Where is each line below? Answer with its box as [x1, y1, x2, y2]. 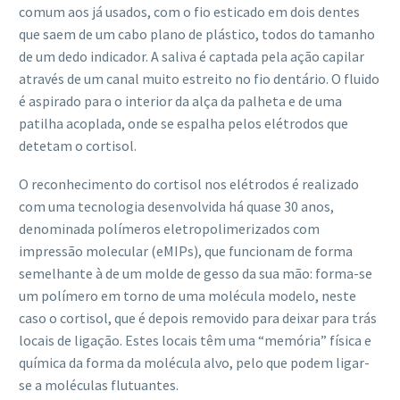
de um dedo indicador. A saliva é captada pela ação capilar [19, 47, 364, 66]
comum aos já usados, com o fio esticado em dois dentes [19, 3, 360, 21]
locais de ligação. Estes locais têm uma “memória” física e [19, 330, 371, 349]
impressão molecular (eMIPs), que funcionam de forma [19, 241, 353, 260]
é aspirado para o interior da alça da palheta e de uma [19, 92, 342, 111]
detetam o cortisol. [19, 137, 137, 155]
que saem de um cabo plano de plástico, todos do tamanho [19, 25, 375, 44]
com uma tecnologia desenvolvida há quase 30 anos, [19, 196, 334, 215]
